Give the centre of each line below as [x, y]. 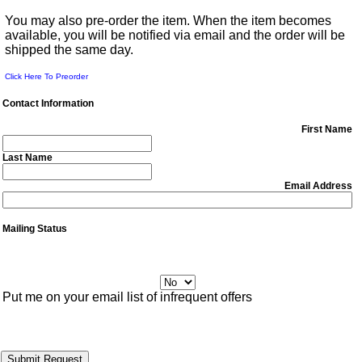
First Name [327, 129]
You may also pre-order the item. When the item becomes [168, 21]
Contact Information [48, 103]
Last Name [27, 158]
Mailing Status [35, 229]
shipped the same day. [69, 50]
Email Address [318, 186]
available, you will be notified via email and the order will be [175, 35]
